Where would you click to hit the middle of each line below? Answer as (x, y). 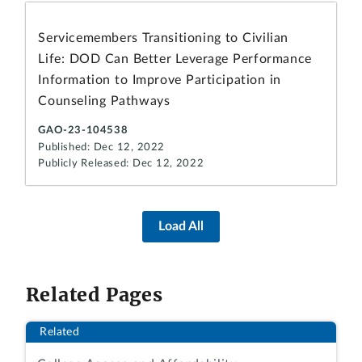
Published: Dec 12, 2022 (101, 148)
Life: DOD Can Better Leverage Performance (175, 59)
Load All (181, 226)
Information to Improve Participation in (160, 80)
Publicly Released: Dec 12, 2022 (121, 164)
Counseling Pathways (104, 101)
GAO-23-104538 (83, 130)
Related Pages (94, 295)
